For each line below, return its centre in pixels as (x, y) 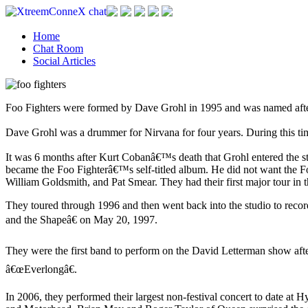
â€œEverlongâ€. (41, 269)
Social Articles (64, 61)
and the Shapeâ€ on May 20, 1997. (81, 220)
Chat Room (58, 48)
